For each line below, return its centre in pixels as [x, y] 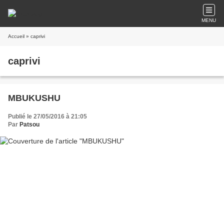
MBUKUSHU [34, 98]
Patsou [29, 124]
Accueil [16, 36]
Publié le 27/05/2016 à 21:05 [47, 116]
